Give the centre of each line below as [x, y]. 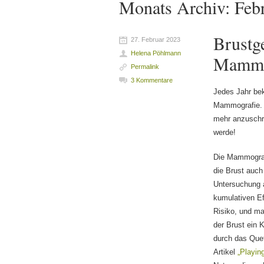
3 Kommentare [152, 80]
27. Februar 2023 [156, 39]
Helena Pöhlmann [156, 53]
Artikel [226, 252]
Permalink [145, 66]
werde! [225, 132]
